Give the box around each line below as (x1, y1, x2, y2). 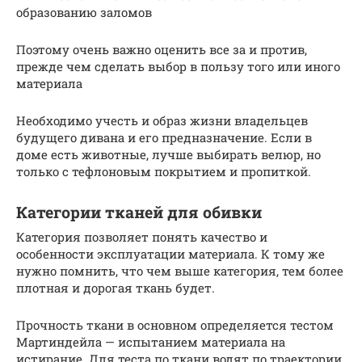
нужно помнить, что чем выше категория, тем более (16, 262, 343, 279)
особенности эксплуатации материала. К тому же (16, 245, 325, 262)
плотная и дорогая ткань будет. (16, 279, 215, 296)
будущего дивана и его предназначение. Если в (16, 128, 312, 145)
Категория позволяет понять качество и (16, 228, 267, 245)
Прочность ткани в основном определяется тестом (16, 316, 334, 333)
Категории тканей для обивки (16, 202, 262, 223)
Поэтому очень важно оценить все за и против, (16, 40, 307, 57)
